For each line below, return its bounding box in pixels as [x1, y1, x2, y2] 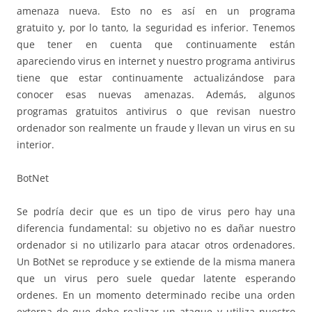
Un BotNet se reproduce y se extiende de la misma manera [17, 254, 295, 268]
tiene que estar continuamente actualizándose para [17, 70, 295, 84]
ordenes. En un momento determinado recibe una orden [17, 288, 295, 302]
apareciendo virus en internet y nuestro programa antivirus [17, 54, 295, 68]
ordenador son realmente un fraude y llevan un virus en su [17, 120, 295, 134]
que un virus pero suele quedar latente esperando [17, 271, 295, 285]
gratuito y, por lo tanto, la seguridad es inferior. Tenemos [17, 20, 295, 34]
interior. [17, 137, 54, 151]
